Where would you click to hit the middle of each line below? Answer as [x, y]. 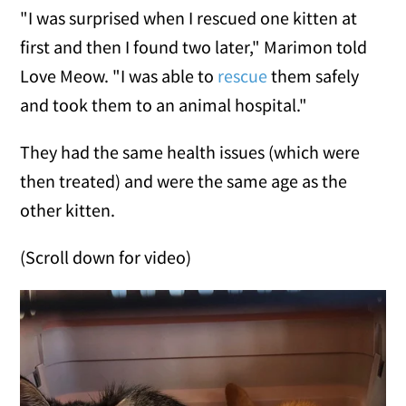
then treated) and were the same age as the [184, 181]
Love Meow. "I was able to [119, 76]
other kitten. [68, 210]
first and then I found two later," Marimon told [194, 47]
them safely [314, 76]
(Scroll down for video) [106, 257]
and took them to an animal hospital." [164, 105]
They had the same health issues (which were [190, 152]
